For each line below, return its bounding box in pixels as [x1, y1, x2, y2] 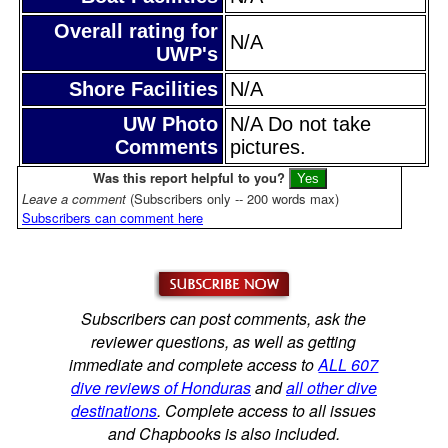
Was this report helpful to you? [92, 167, 285, 187]
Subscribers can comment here [22, 207, 203, 227]
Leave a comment [22, 188, 130, 208]
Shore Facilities [69, 77, 218, 100]
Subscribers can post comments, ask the [81, 306, 367, 330]
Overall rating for [54, 19, 218, 42]
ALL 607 [318, 352, 379, 376]
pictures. [230, 135, 306, 158]
